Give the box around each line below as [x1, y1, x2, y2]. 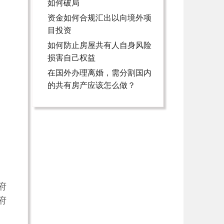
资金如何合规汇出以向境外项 [47, 13, 151, 22]
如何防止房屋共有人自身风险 [47, 41, 151, 50]
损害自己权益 [47, 53, 95, 62]
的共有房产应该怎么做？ [47, 81, 135, 90]
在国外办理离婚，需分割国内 [47, 68, 151, 77]
